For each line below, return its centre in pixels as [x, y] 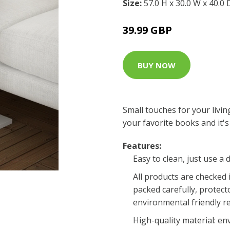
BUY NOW [157, 65]
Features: [142, 146]
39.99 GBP [147, 30]
